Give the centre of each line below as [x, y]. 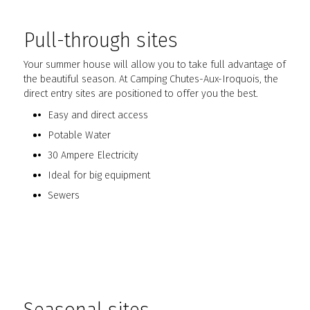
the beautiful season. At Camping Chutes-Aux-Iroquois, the [151, 79]
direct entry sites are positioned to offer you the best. [141, 94]
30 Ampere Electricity [93, 155]
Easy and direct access [98, 115]
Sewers [63, 195]
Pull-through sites [101, 41]
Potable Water [79, 135]
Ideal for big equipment [99, 175]
